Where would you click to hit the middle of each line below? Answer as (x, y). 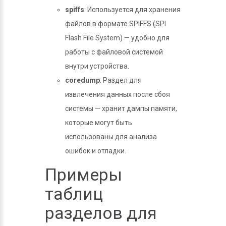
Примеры (83, 175)
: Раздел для (121, 80)
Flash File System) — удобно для (117, 38)
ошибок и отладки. (96, 151)
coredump (82, 80)
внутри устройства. (97, 66)
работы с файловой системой (114, 52)
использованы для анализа (111, 137)
